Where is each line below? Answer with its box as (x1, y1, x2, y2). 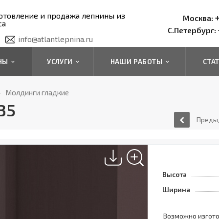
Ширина (162, 185, 190, 194)
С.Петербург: (167, 25, 216, 35)
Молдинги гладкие (5, 88, 69, 97)
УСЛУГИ (47, 57, 76, 66)
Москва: (182, 13, 213, 22)
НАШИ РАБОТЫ (110, 57, 166, 66)
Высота (162, 170, 187, 178)
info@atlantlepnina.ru (18, 34, 93, 44)
